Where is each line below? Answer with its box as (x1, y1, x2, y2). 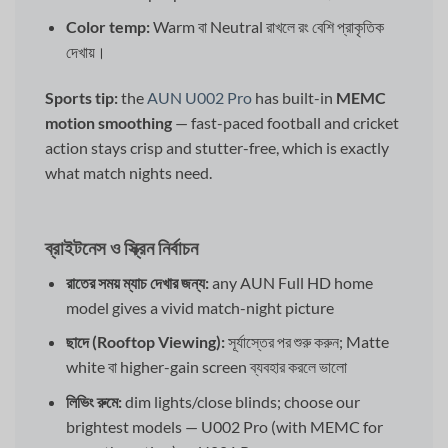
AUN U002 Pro (147, 88, 252, 108)
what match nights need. (45, 163, 212, 183)
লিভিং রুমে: (65, 391, 122, 411)
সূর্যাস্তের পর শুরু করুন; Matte (224, 332, 389, 352)
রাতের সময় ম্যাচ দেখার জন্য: (65, 272, 209, 292)
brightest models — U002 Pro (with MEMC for (65, 416, 383, 436)
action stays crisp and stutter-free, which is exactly (45, 138, 389, 158)
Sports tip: (45, 88, 118, 108)
